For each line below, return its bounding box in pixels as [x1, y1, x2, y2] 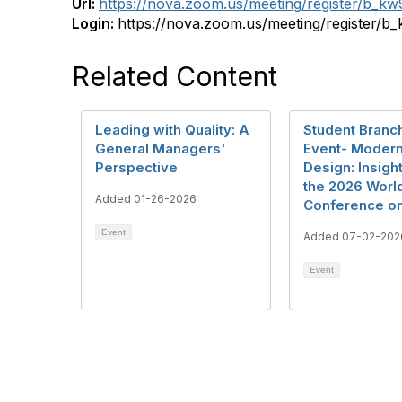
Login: [72, 13, 118, 32]
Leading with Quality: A [95, 120, 249, 138]
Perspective [95, 158, 178, 176]
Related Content [72, 59, 277, 92]
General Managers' [95, 139, 226, 157]
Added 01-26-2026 [95, 191, 197, 205]
